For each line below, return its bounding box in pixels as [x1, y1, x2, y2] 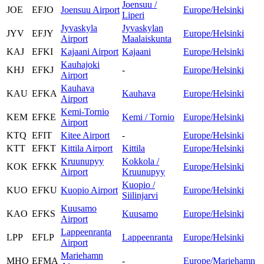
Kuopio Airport [61, 184, 118, 195]
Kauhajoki [61, 59, 100, 70]
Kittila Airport [61, 143, 113, 153]
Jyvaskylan [122, 22, 163, 33]
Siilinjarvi [122, 190, 158, 200]
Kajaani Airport [61, 46, 118, 57]
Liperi [122, 9, 144, 20]
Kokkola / [122, 156, 159, 166]
